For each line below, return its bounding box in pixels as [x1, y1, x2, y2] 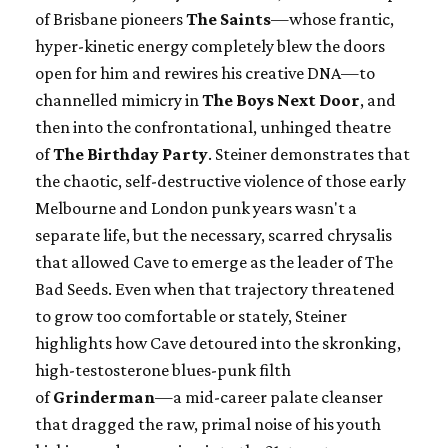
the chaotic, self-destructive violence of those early [35, 171, 406, 192]
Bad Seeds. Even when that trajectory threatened [35, 279, 395, 300]
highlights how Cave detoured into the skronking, [35, 333, 401, 354]
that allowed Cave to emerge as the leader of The [35, 252, 393, 273]
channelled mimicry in [35, 90, 202, 111]
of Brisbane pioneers [35, 9, 186, 30]
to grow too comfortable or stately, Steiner [35, 306, 347, 327]
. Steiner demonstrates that [208, 144, 410, 165]
